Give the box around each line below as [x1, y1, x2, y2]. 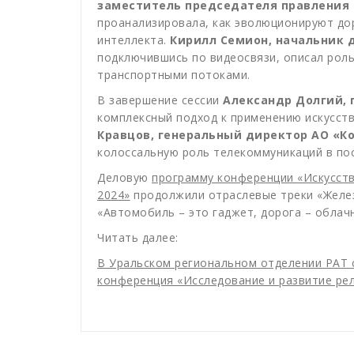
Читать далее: [97, 230, 179, 246]
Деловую [97, 170, 152, 186]
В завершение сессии [97, 92, 223, 108]
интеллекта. [97, 32, 170, 48]
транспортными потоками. [97, 67, 250, 83]
